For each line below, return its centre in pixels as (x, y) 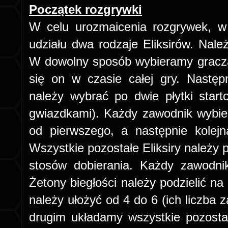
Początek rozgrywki (85, 10)
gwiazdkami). (67, 113)
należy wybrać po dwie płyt (107, 96)
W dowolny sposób (80, 62)
